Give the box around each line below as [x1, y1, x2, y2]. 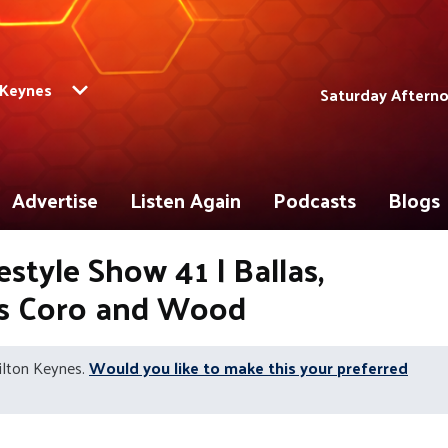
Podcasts [273, 182, 356, 218]
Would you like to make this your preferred [89, 353, 408, 382]
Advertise [12, 182, 98, 218]
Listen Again [130, 182, 241, 218]
